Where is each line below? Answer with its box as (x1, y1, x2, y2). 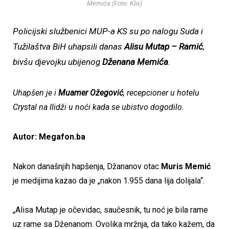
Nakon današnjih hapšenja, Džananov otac (13, 161, 161, 171)
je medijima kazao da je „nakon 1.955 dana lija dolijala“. (13, 175, 204, 186)
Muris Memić (161, 161, 211, 171)
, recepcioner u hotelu (123, 88, 199, 98)
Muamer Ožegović (58, 88, 123, 98)
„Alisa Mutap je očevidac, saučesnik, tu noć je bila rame (13, 205, 208, 215)
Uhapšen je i (13, 88, 58, 98)
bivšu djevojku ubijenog (13, 57, 102, 67)
